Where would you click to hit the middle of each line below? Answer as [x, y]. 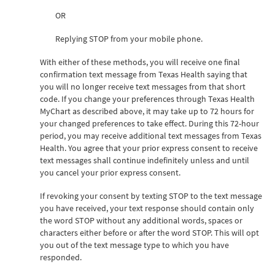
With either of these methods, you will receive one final [140, 62]
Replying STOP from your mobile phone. [129, 38]
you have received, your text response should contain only [147, 208]
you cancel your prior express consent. [110, 172]
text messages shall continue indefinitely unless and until [145, 160]
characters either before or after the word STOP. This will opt [149, 232]
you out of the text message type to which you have [134, 245]
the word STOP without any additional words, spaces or [141, 220]
